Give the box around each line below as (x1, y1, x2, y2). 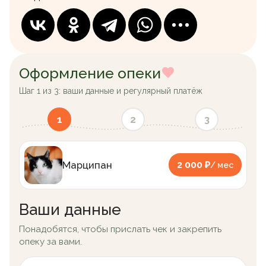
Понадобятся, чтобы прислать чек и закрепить (19, 223, 221, 235)
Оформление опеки (19, 64, 161, 82)
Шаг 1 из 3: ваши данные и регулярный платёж (19, 85, 202, 96)
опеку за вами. (19, 236, 82, 247)
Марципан (62, 159, 112, 171)
